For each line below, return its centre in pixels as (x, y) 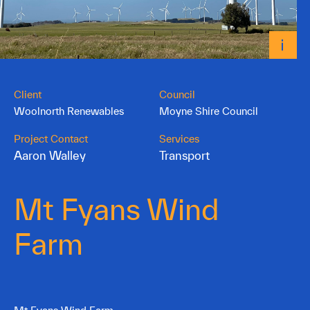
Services (179, 138)
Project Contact (51, 138)
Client (28, 94)
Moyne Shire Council (208, 111)
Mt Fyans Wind (117, 209)
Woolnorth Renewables (69, 111)
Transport (184, 155)
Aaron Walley (50, 155)
